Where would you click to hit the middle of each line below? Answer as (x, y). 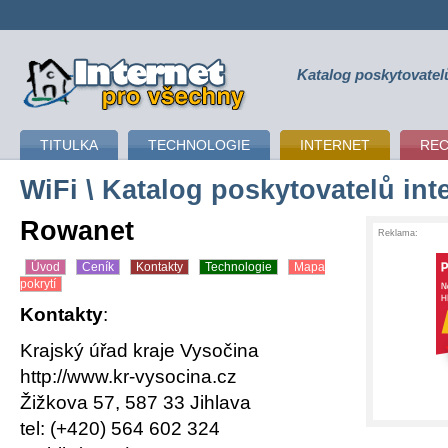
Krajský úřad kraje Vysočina (139, 350)
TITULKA (69, 145)
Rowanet (77, 231)
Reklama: (398, 233)
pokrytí (38, 283)
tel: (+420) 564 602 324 (120, 428)
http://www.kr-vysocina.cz (128, 376)
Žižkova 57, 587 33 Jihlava (135, 402)
